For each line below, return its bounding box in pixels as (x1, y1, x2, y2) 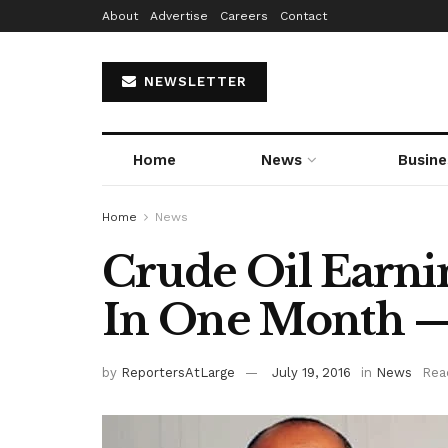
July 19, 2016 (272, 364, 351, 380)
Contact (280, 9, 327, 23)
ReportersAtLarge (121, 364, 235, 380)
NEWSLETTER (139, 74, 247, 89)
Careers (220, 9, 268, 23)
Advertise (150, 9, 208, 23)
